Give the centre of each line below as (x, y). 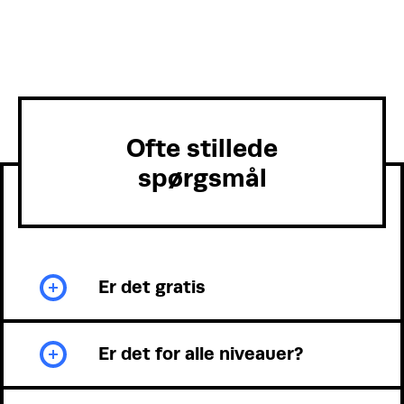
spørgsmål (202, 177)
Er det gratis (152, 287)
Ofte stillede (202, 147)
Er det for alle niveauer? (201, 353)
